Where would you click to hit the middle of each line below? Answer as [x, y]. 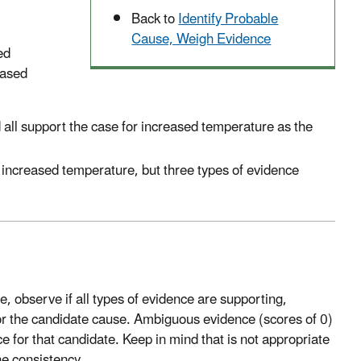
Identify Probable [228, 20]
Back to [155, 20]
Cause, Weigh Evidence [201, 40]
